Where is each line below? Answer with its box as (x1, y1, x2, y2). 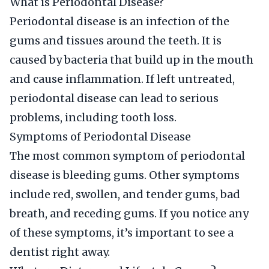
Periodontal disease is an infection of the (10, 14, 229, 28)
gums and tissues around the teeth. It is (10, 34, 222, 47)
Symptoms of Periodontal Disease (10, 130, 191, 144)
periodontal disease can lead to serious (10, 91, 219, 105)
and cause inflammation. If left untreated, (10, 72, 235, 86)
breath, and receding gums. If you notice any (10, 207, 249, 220)
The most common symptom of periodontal (10, 149, 245, 163)
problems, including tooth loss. (10, 110, 177, 124)
